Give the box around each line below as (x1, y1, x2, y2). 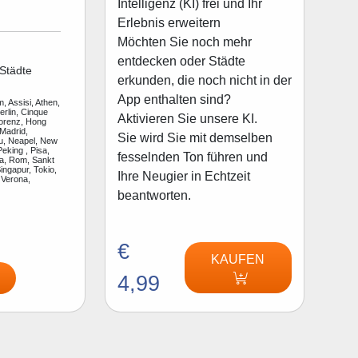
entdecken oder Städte (117, 54, 245, 68)
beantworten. (117, 188, 191, 202)
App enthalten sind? (117, 92, 231, 106)
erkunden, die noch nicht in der (117, 73, 292, 87)
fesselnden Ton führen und (117, 149, 268, 164)
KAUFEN (211, 253, 265, 267)
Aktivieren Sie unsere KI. (117, 111, 257, 125)
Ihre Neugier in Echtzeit (117, 169, 250, 183)
